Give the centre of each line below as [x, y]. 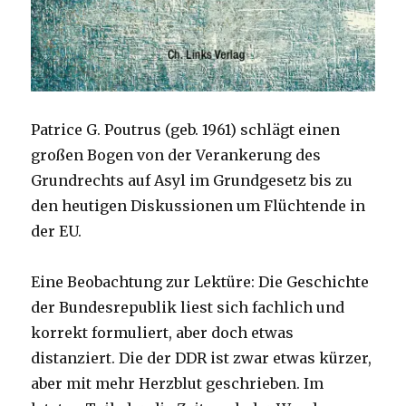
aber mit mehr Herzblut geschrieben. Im [178, 383]
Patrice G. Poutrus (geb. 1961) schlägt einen [186, 130]
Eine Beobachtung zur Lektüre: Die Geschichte [200, 282]
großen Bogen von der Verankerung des [176, 155]
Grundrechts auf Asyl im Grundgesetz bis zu [192, 180]
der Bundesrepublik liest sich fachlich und [188, 307]
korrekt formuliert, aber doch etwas [163, 333]
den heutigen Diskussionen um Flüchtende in [198, 206]
